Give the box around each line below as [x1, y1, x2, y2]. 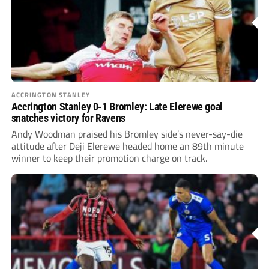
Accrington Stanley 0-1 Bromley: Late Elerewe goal [11, 100, 223, 113]
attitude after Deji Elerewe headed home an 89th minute [11, 138, 244, 153]
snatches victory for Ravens [11, 111, 125, 124]
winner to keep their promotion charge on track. [11, 150, 207, 165]
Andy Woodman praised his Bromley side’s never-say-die [11, 126, 243, 141]
